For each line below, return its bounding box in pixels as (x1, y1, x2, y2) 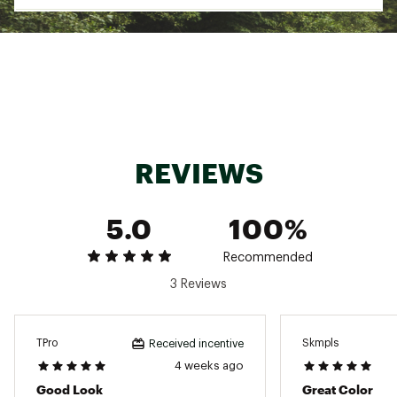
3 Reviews (170, 277, 227, 291)
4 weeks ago (175, 359, 244, 371)
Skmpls (302, 338, 339, 349)
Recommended (223, 251, 313, 264)
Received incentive (149, 338, 244, 349)
